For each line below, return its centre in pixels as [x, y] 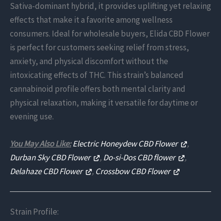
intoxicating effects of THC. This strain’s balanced [97, 75]
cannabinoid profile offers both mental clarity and [98, 89]
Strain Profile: [34, 211]
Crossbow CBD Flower [133, 171]
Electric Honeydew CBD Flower [126, 143]
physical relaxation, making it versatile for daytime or [104, 102]
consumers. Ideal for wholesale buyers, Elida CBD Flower [110, 33]
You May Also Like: [40, 143]
